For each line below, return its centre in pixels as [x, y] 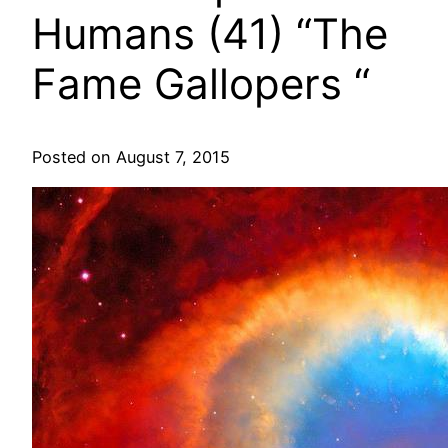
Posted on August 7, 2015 [131, 157]
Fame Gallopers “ [201, 84]
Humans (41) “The [210, 34]
